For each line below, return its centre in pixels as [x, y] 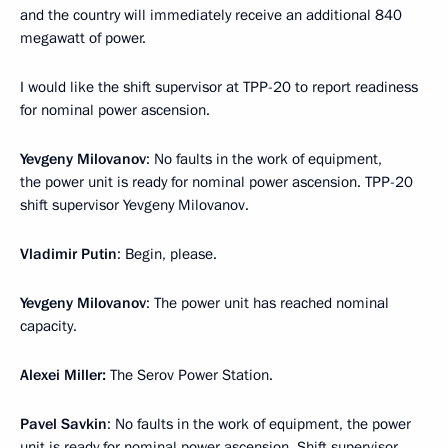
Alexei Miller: [63, 375]
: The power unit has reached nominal [267, 303]
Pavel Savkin [63, 424]
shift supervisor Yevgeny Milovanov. [134, 205]
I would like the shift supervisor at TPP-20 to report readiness [219, 87]
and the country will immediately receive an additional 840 [211, 15]
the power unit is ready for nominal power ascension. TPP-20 [216, 182]
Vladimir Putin [68, 254]
